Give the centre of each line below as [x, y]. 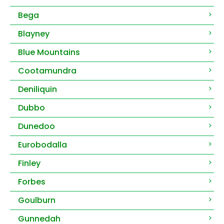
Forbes [32, 182]
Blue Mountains [49, 52]
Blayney [34, 34]
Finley [29, 163]
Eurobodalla [42, 145]
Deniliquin [37, 89]
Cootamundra [47, 71]
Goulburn [37, 200]
